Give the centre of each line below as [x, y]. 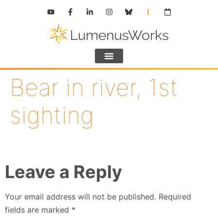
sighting [52, 115]
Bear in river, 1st [94, 88]
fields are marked [38, 210]
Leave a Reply [64, 172]
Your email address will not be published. [81, 197]
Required [175, 197]
